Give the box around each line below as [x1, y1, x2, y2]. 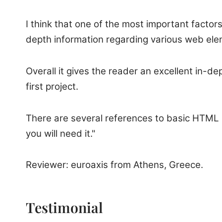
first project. [26, 80, 78, 92]
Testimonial [26, 197, 103, 217]
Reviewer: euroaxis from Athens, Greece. [26, 159, 203, 171]
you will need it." [26, 127, 96, 139]
